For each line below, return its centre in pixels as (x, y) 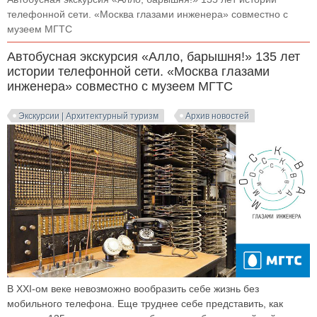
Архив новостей (217, 116)
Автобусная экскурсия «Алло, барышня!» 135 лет (154, 57)
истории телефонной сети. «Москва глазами (138, 71)
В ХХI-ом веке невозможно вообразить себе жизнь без (133, 288)
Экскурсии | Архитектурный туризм (88, 116)
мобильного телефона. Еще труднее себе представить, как (145, 303)
